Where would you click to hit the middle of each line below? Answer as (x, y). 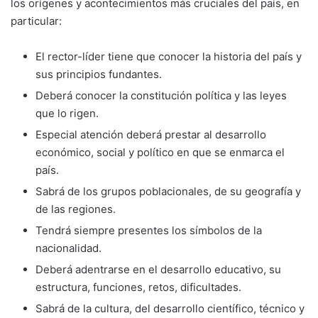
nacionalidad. (68, 248)
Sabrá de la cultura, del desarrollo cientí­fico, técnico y (170, 308)
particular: (36, 21)
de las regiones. (76, 209)
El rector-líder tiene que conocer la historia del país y (169, 56)
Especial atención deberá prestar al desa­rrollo (151, 134)
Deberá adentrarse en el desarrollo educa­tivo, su (158, 269)
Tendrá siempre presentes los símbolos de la (149, 230)
